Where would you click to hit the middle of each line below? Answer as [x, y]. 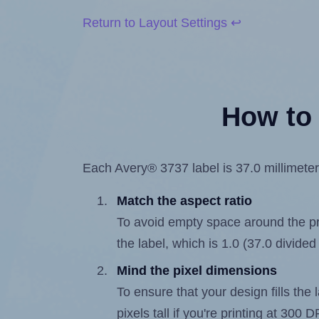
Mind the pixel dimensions [197, 271]
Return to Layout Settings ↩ [162, 23]
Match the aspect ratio [185, 201]
